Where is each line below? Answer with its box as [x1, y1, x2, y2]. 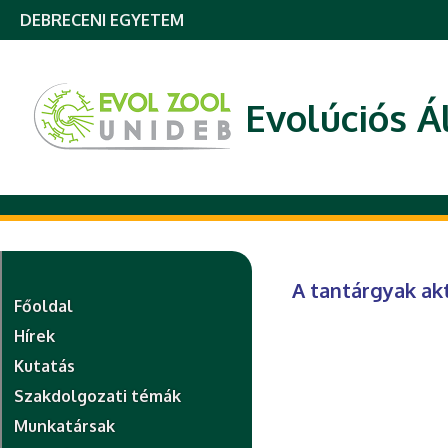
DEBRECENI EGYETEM [20, 10, 184, 30]
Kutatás [14, 356, 75, 376]
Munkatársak [14, 416, 115, 436]
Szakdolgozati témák [14, 386, 181, 406]
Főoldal [14, 296, 73, 316]
